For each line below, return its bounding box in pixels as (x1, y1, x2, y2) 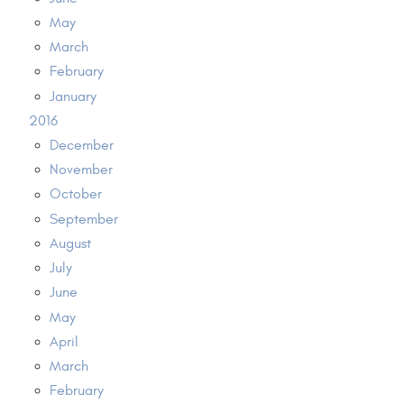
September (49, 210, 118, 227)
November (49, 161, 113, 179)
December (49, 137, 114, 154)
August (49, 234, 91, 252)
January (49, 87, 96, 105)
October (49, 186, 102, 203)
